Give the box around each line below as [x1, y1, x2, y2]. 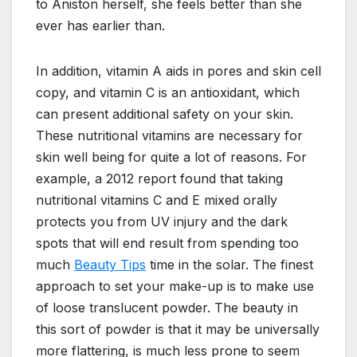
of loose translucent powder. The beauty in [36, 299, 298, 316]
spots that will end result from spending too [36, 234, 299, 251]
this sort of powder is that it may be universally [36, 320, 320, 337]
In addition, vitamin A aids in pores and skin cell [36, 62, 321, 79]
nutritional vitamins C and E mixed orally [36, 191, 277, 208]
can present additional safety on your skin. [36, 105, 293, 122]
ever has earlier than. [36, 17, 165, 33]
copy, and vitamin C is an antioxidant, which [36, 84, 300, 100]
